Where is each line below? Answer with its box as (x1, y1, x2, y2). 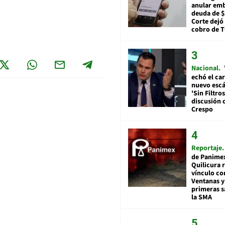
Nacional (191, 63, 218, 74)
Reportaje (191, 143, 222, 154)
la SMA (191, 192, 212, 203)
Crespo (191, 104, 213, 115)
